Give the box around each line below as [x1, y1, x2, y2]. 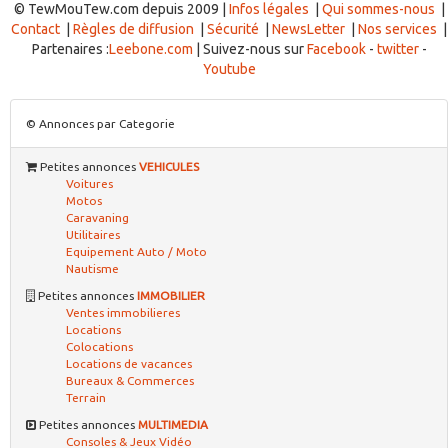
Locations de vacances [66, 357, 192, 370]
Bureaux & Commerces [66, 374, 194, 387]
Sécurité [207, 21, 259, 37]
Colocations [66, 340, 133, 353]
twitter [376, 41, 419, 57]
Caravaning [66, 211, 129, 224]
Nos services [358, 21, 437, 37]
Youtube [202, 61, 256, 77]
